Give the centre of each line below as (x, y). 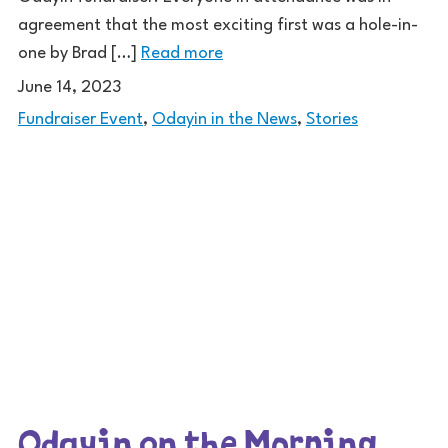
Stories (332, 120)
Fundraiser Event (80, 120)
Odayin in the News (224, 120)
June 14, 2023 (69, 87)
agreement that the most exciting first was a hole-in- (218, 25)
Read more (182, 53)
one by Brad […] (79, 53)
